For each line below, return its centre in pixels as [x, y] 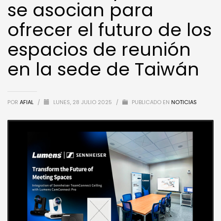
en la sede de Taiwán [103, 69]
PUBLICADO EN [150, 102]
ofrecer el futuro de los [110, 30]
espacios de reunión [99, 49]
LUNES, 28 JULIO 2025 [83, 102]
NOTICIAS [184, 102]
